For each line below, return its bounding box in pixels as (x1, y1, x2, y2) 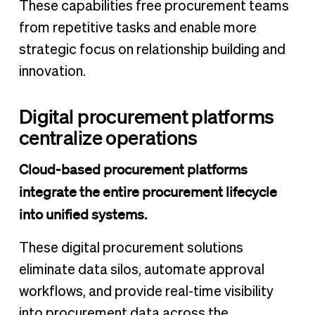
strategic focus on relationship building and (18, 43, 285, 58)
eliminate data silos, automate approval (18, 263, 264, 278)
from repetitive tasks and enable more (18, 21, 257, 36)
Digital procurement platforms (18, 104, 274, 129)
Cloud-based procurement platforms (18, 161, 247, 179)
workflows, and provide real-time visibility (18, 285, 274, 300)
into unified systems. (18, 206, 150, 224)
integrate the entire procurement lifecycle (18, 184, 277, 201)
